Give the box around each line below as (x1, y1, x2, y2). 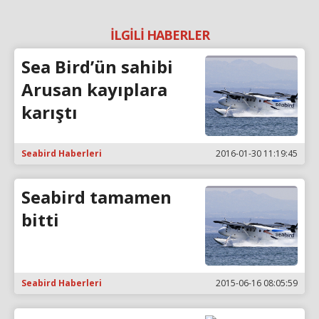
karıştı (21, 100, 78, 124)
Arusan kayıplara (21, 78, 167, 101)
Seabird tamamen (21, 184, 172, 209)
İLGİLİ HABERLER (110, 26, 209, 43)
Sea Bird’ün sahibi (21, 55, 173, 78)
